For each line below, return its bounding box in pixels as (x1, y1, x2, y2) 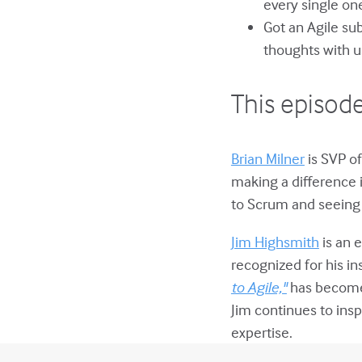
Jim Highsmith (230, 231, 319, 251)
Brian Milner (230, 148, 305, 168)
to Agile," (230, 276, 287, 297)
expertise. (230, 322, 293, 342)
